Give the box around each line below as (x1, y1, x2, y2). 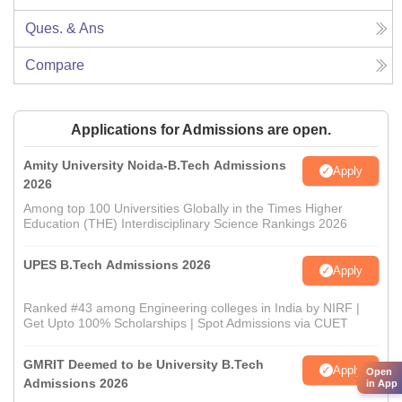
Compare (25, 57, 84, 74)
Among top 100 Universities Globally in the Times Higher (23, 201, 343, 216)
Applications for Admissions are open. (71, 122, 331, 138)
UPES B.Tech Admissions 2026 (23, 258, 211, 273)
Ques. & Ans (25, 21, 104, 37)
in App (366, 378, 398, 389)
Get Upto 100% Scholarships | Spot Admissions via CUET (23, 316, 348, 331)
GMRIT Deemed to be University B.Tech (23, 357, 264, 372)
